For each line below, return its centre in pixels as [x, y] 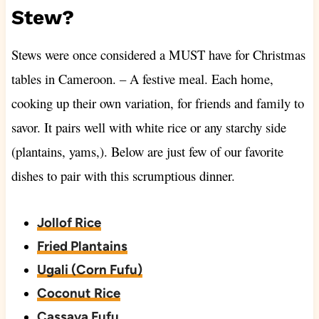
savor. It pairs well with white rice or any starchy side [148, 127]
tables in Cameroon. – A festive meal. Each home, [142, 79]
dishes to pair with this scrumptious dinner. [123, 176]
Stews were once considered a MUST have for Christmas [158, 55]
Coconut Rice [78, 293]
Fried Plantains [82, 246]
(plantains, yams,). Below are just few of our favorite [147, 152]
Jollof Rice [69, 223]
